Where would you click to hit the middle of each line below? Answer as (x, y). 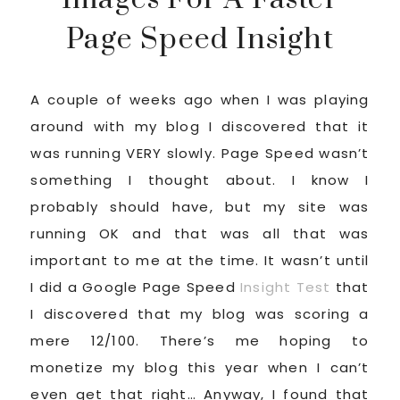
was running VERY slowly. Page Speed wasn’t (200, 153)
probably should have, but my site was (200, 207)
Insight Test (286, 287)
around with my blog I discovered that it (200, 126)
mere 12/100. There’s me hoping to (200, 341)
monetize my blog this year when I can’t (200, 367)
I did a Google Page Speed (136, 287)
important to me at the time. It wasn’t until (200, 260)
